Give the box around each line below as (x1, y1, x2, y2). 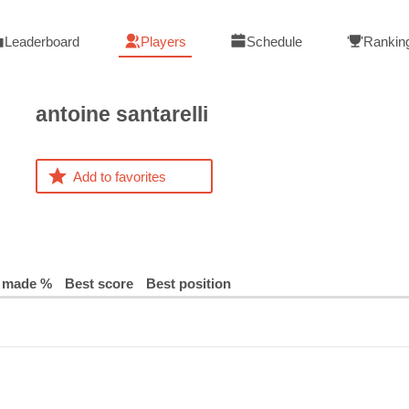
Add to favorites (73, 168, 166, 184)
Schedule (246, 33, 303, 49)
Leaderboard (4, 33, 79, 49)
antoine (36, 103, 110, 126)
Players (140, 33, 186, 49)
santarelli (116, 103, 208, 126)
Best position (146, 275, 231, 291)
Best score (65, 275, 133, 291)
